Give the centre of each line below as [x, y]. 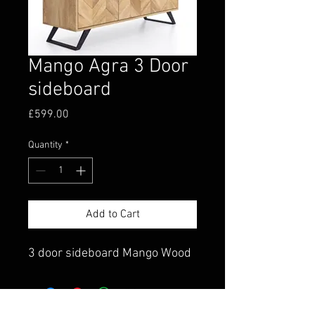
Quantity [45, 145]
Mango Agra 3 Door [108, 66]
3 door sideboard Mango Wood [110, 253]
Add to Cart [112, 214]
